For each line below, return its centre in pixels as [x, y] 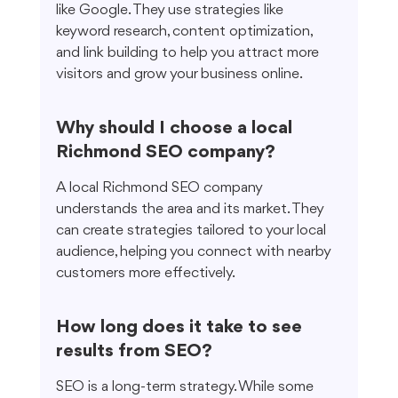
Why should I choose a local [176, 129]
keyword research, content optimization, [185, 32]
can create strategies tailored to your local [192, 231]
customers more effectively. [145, 274]
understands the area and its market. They [191, 210]
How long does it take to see [181, 328]
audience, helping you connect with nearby [195, 252]
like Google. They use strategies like [171, 11]
